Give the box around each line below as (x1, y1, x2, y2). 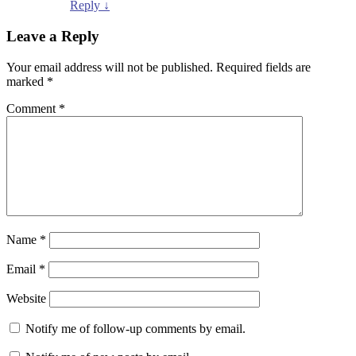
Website (6, 291, 46, 305)
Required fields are (216, 60, 311, 74)
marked (6, 74, 47, 88)
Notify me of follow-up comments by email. (25, 321, 246, 335)
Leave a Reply (6, 28, 99, 44)
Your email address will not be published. (6, 60, 213, 74)
